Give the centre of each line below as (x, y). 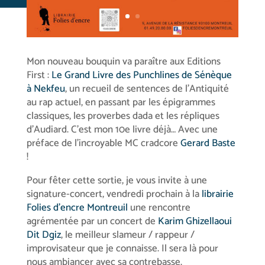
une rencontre (159, 207)
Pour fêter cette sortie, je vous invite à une (117, 180)
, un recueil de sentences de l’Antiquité (147, 88)
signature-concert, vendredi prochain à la (114, 194)
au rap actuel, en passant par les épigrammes (121, 102)
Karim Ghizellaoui (195, 221)
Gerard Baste (208, 143)
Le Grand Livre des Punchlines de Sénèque (141, 75)
